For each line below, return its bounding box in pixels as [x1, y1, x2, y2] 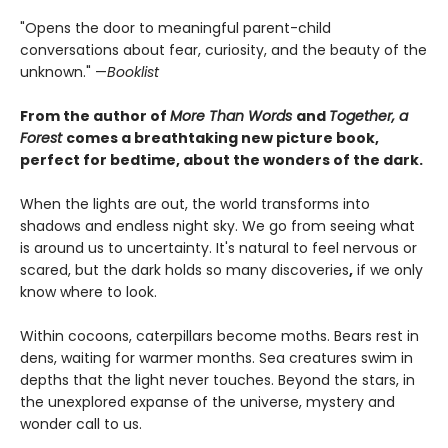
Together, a [329, 106, 408, 126]
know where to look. [20, 282, 157, 302]
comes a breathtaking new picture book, [66, 128, 379, 148]
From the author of [20, 106, 170, 126]
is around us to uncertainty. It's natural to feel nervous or [20, 238, 417, 258]
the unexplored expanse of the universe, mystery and [20, 392, 395, 412]
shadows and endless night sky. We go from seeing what [20, 216, 415, 236]
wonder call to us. [20, 414, 142, 434]
